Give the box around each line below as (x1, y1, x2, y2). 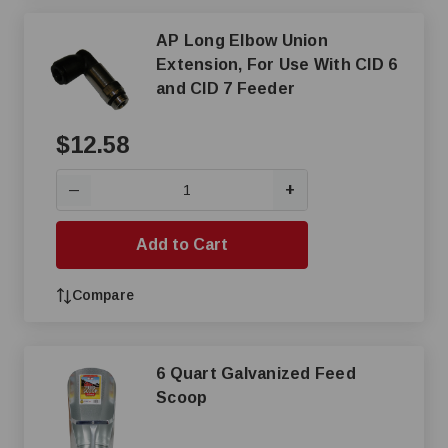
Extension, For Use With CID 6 (156, 56, 398, 73)
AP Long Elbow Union (156, 32, 328, 49)
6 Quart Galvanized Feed (156, 365, 356, 382)
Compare (72, 287, 134, 303)
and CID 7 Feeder (156, 80, 295, 97)
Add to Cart (136, 236, 228, 253)
